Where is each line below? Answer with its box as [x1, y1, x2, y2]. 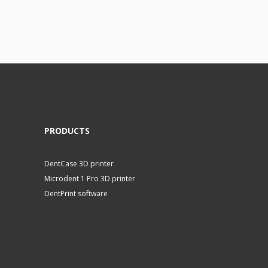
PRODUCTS [44, 125, 90, 136]
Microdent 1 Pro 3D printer [44, 173, 135, 184]
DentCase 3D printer [44, 159, 114, 169]
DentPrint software [44, 188, 108, 199]
